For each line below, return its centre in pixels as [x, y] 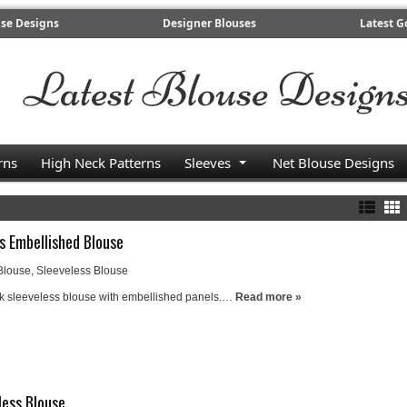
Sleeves [208, 163]
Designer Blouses [209, 23]
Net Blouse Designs [333, 163]
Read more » [268, 297]
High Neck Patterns [101, 163]
